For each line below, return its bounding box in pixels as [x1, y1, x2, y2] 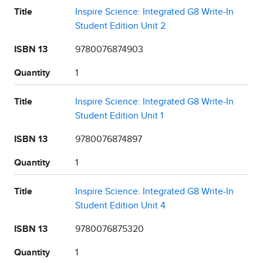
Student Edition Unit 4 [75, 201, 166, 211]
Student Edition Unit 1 [75, 111, 163, 121]
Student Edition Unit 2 [75, 21, 166, 31]
